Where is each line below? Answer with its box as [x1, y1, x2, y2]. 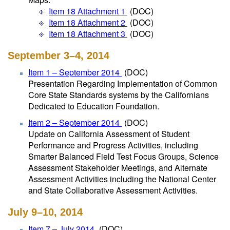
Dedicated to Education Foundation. [28, 100, 159, 112]
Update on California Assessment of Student [28, 128, 189, 140]
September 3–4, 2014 [8, 50, 109, 61]
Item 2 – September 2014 [28, 117, 122, 128]
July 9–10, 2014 [8, 206, 83, 218]
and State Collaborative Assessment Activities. [28, 184, 198, 196]
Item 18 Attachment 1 [49, 5, 127, 17]
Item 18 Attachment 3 [49, 28, 127, 40]
